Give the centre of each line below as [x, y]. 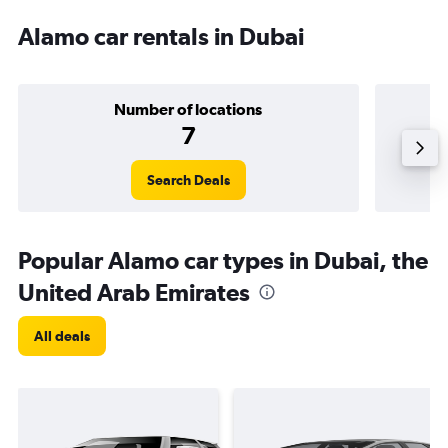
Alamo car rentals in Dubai [161, 36]
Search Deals [188, 180]
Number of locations [188, 109]
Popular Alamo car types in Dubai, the [223, 260]
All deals [62, 336]
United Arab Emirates [134, 292]
